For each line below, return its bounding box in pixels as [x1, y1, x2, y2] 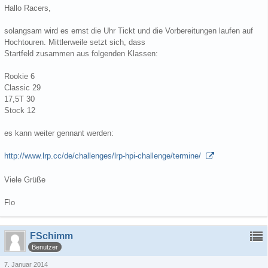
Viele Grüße [4, 175, 45, 184]
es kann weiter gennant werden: [4, 129, 114, 138]
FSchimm [30, 231, 73, 241]
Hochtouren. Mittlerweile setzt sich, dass [4, 38, 145, 47]
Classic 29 [4, 83, 41, 92]
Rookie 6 [4, 72, 35, 81]
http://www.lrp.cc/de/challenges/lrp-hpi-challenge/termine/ [4, 151, 203, 160]
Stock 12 [4, 106, 35, 115]
